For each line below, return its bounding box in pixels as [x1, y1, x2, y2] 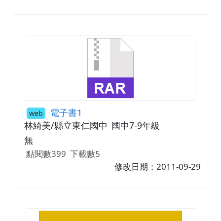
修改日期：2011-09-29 [114, 161, 201, 173]
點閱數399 [26, 148, 66, 160]
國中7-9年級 [111, 119, 160, 131]
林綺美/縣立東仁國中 [24, 119, 108, 131]
